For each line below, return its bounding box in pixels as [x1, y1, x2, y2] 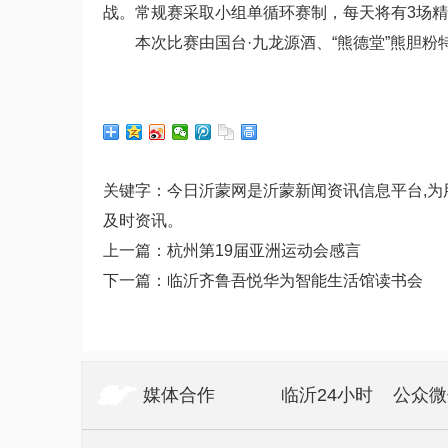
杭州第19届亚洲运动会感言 [167, 242, 361, 259]
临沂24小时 [281, 385, 373, 405]
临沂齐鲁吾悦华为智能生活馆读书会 [167, 272, 423, 289]
